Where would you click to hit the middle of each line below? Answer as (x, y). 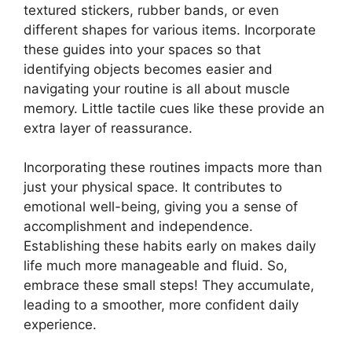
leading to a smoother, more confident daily (161, 305)
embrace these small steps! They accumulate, (169, 285)
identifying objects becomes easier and (148, 69)
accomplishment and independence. (138, 226)
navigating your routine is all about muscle (157, 88)
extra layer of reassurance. (108, 128)
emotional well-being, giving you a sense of (161, 207)
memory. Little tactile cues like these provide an (174, 108)
